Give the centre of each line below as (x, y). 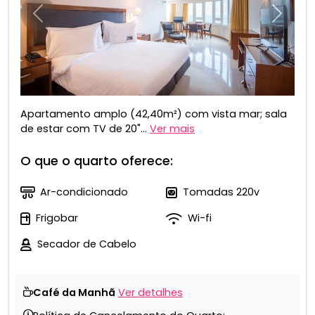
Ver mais (172, 129)
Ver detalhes (150, 293)
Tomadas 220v (221, 192)
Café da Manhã (74, 293)
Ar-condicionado (84, 192)
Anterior (57, 19)
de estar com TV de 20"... (84, 129)
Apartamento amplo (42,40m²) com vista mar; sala (154, 114)
